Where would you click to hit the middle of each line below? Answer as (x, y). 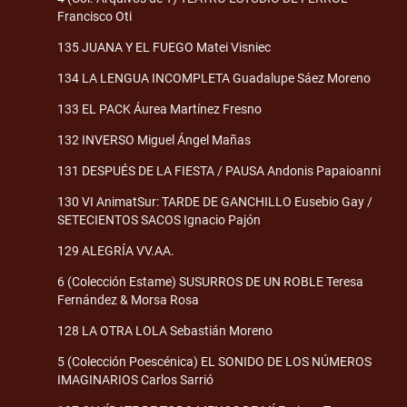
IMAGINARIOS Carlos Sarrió (135, 380)
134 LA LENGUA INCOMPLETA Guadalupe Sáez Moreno (214, 79)
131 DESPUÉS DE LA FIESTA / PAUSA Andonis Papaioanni (219, 171)
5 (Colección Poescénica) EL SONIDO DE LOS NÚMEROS (214, 362)
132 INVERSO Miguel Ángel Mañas (154, 140)
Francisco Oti (94, 17)
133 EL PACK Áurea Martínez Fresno (159, 109)
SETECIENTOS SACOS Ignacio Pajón (159, 220)
